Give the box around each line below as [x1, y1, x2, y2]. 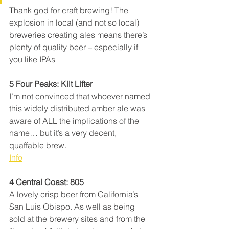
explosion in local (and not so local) [9, 17, 141, 28]
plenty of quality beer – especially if [9, 42, 140, 53]
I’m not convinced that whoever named [9, 91, 152, 102]
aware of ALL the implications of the [9, 116, 141, 126]
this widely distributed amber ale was [9, 103, 147, 114]
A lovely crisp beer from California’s [9, 189, 140, 200]
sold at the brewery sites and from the [9, 214, 147, 224]
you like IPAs [9, 54, 55, 65]
